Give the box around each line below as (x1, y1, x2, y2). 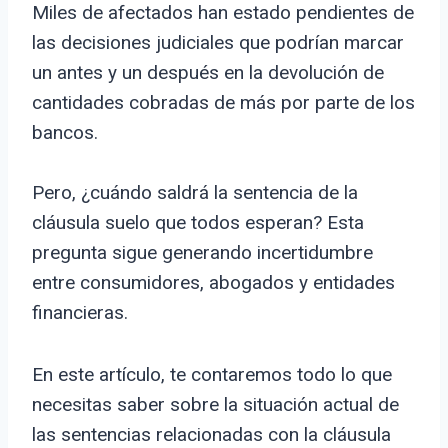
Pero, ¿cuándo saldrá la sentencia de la (32, 181, 358, 205)
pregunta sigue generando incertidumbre (32, 241, 373, 265)
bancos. (32, 121, 98, 145)
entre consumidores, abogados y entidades (32, 271, 395, 295)
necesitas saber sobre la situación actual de (32, 393, 399, 417)
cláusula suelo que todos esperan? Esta (32, 211, 364, 235)
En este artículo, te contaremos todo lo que (32, 363, 392, 387)
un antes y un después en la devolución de (32, 61, 384, 85)
